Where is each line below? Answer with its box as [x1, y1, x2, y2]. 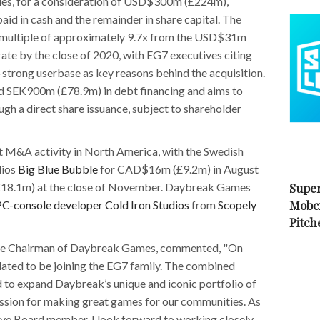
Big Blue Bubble [18, 161, 98, 176]
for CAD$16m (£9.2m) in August [98, 161, 259, 176]
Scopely [218, 197, 256, 211]
